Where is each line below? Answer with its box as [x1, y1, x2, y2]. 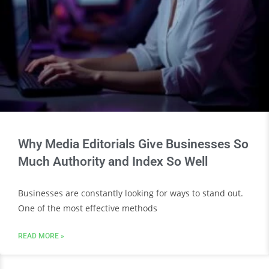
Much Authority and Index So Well [18, 154, 208, 169]
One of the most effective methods [18, 202, 157, 214]
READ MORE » [18, 232, 64, 240]
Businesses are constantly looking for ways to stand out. [18, 187, 243, 199]
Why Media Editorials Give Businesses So [18, 137, 249, 151]
